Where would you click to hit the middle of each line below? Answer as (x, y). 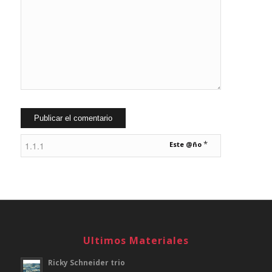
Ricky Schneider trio (86, 263)
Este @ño (186, 144)
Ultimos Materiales (136, 241)
